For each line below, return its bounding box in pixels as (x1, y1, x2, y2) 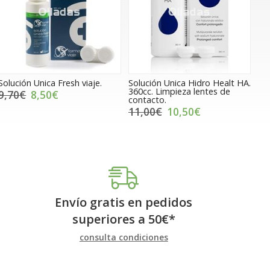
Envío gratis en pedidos (55, 193, 193, 210)
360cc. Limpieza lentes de (128, 85, 230, 97)
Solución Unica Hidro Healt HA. (128, 77, 251, 89)
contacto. (128, 93, 166, 105)
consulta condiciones (79, 231, 168, 243)
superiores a (72, 210, 148, 227)
